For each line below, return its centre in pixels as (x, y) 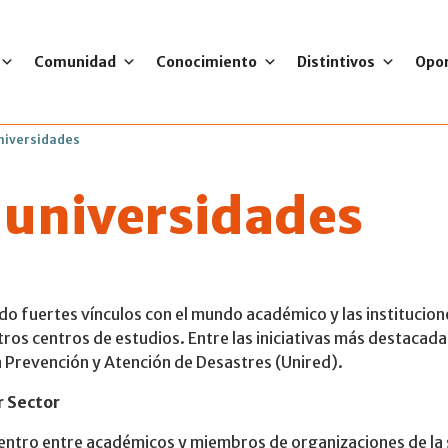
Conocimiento (206, 61)
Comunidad (74, 61)
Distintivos (335, 61)
